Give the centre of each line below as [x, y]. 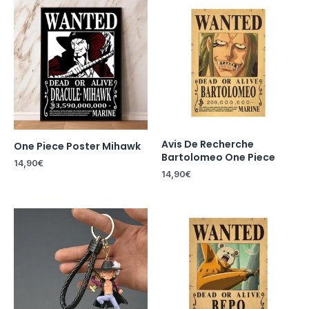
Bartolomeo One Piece [218, 157]
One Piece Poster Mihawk [77, 146]
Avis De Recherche [208, 144]
